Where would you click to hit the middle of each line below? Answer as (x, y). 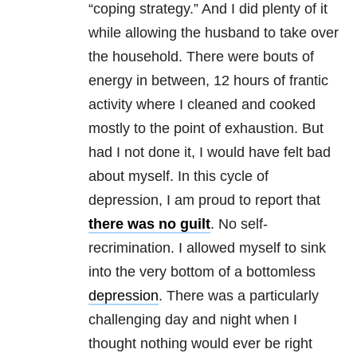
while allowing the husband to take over (214, 33)
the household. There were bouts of (201, 57)
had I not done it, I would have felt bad (210, 153)
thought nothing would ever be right (200, 344)
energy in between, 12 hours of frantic (208, 81)
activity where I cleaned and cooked (202, 105)
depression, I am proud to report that (204, 200)
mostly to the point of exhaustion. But (206, 129)
